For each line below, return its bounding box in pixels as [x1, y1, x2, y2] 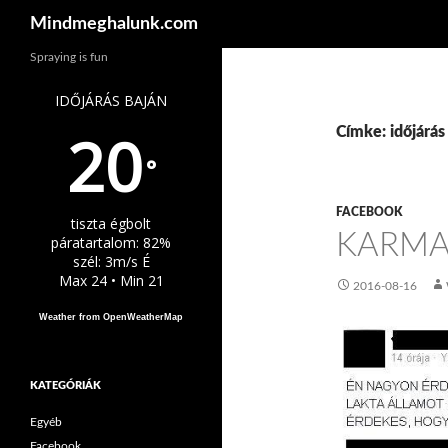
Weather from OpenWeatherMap [39, 312, 183, 322]
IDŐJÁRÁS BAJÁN [55, 91, 167, 110]
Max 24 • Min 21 [58, 271, 164, 290]
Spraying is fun [30, 51, 108, 63]
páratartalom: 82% [51, 233, 171, 252]
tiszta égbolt [71, 214, 151, 233]
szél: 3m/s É [72, 252, 150, 271]
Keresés [5, 4, 59, 20]
